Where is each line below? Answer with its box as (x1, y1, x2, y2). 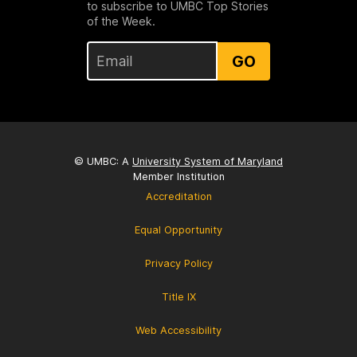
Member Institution (132, 170, 225, 182)
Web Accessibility (135, 324, 222, 336)
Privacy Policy (144, 257, 213, 269)
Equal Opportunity (135, 223, 222, 236)
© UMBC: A (74, 155, 132, 167)
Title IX (161, 290, 196, 303)
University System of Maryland (132, 155, 283, 167)
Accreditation (145, 190, 212, 202)
